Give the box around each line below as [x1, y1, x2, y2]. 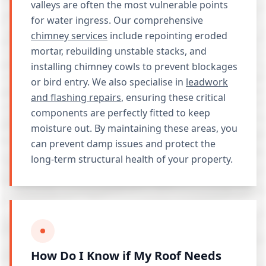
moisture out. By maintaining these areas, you [31, 122, 237, 135]
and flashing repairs [31, 91, 121, 104]
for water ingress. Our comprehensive [31, 14, 203, 27]
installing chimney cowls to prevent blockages [31, 60, 237, 73]
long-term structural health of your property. [31, 153, 233, 166]
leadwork [186, 75, 228, 88]
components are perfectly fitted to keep [31, 106, 210, 119]
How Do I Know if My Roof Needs [31, 248, 221, 264]
